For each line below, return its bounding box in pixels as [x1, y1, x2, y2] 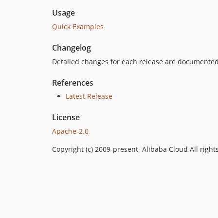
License [52, 111, 80, 123]
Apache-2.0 [52, 126, 89, 136]
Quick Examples [52, 21, 104, 31]
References [52, 77, 93, 88]
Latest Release [66, 91, 112, 101]
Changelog [52, 42, 91, 53]
